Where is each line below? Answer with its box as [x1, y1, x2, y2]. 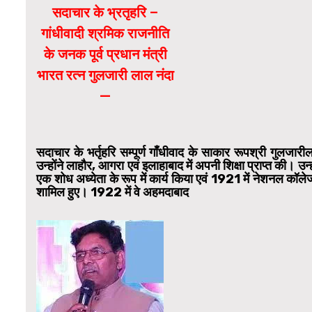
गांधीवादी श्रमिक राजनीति [41, 25, 169, 42]
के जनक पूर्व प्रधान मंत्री [43, 46, 167, 63]
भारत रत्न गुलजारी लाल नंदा [36, 67, 174, 84]
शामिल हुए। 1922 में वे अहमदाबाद [36, 184, 189, 200]
